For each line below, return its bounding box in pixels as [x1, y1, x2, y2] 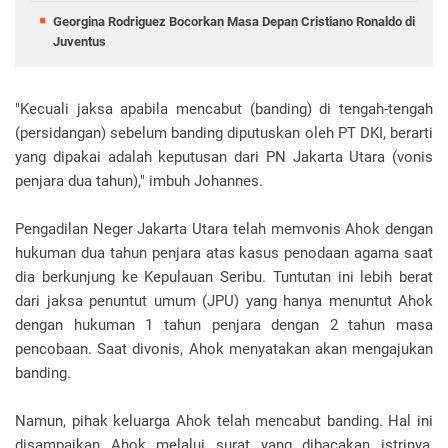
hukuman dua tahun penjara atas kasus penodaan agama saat [15, 243, 433, 262]
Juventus [53, 33, 106, 49]
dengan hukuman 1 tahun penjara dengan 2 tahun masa [15, 315, 433, 334]
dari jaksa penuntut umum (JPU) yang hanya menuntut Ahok [15, 291, 433, 310]
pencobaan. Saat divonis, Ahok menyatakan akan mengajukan [15, 339, 433, 358]
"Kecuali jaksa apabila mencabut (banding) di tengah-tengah [15, 99, 433, 118]
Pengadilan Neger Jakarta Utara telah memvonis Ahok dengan [15, 219, 433, 238]
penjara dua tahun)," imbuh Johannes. [15, 171, 263, 190]
